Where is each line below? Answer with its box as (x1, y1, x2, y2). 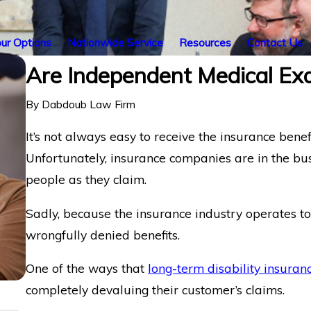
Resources (179, 35, 231, 49)
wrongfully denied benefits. (26, 226, 180, 242)
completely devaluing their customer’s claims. (26, 282, 285, 298)
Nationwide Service (67, 35, 163, 49)
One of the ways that (26, 260, 149, 276)
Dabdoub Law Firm (42, 96, 136, 111)
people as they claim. (26, 171, 147, 187)
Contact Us (247, 35, 303, 49)
